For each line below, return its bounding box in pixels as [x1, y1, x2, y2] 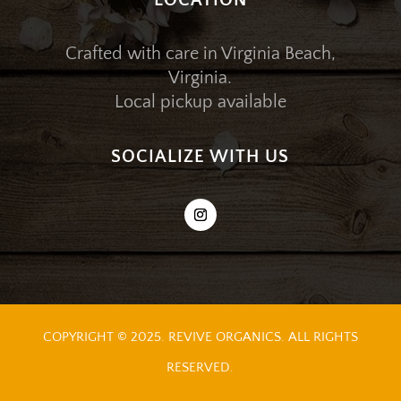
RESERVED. [166, 360, 235, 376]
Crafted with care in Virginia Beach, [64, 44, 336, 64]
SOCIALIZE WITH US [111, 147, 290, 167]
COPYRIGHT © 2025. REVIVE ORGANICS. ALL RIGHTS [42, 329, 358, 346]
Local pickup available [114, 92, 286, 113]
